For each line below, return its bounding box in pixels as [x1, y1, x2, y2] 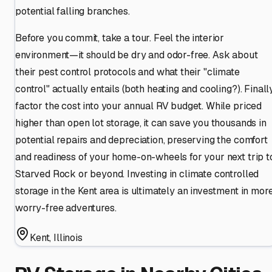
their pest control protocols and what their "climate [15, 65, 240, 78]
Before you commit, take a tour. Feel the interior [15, 31, 225, 44]
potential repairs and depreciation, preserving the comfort [15, 133, 268, 146]
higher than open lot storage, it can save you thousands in [15, 116, 267, 129]
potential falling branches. [15, 4, 130, 18]
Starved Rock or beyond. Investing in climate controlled [15, 167, 259, 180]
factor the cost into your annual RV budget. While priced [15, 99, 262, 112]
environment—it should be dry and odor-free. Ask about [15, 48, 258, 61]
